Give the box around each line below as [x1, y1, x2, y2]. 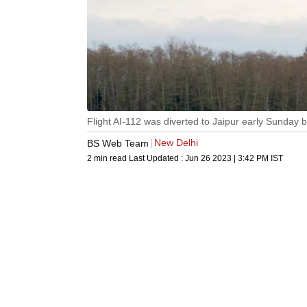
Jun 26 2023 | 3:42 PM [185, 153, 269, 164]
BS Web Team [87, 137, 149, 149]
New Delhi [154, 137, 198, 149]
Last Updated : [129, 153, 185, 164]
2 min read [87, 153, 129, 164]
